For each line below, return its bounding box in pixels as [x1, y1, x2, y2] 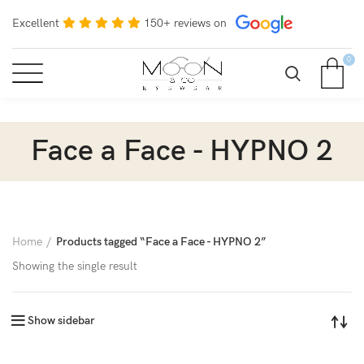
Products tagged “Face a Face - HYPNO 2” [56, 235, 266, 249]
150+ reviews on [144, 15, 227, 30]
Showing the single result [12, 259, 137, 273]
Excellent [12, 15, 59, 30]
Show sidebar [28, 314, 95, 327]
